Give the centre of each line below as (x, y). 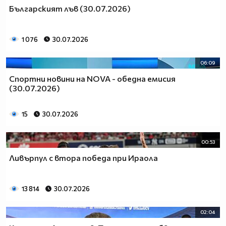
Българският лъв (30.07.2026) (70, 9)
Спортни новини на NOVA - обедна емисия (92, 78)
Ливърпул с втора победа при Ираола (83, 158)
